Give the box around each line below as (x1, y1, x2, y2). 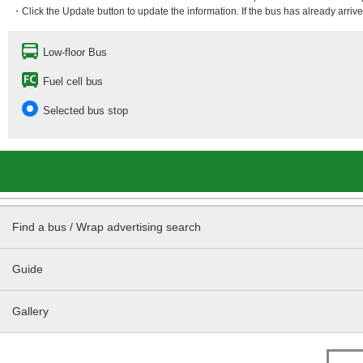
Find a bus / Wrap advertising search (12, 220, 201, 233)
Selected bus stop (43, 105, 128, 117)
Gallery (12, 305, 49, 318)
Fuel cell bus (43, 75, 103, 88)
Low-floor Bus (43, 46, 107, 58)
